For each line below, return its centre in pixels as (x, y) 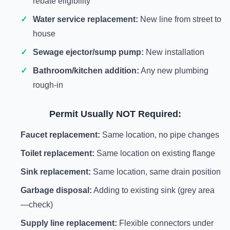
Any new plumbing (174, 71)
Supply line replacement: (69, 223)
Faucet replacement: (60, 135)
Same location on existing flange (155, 153)
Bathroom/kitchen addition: (86, 71)
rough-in (48, 85)
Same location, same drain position (156, 172)
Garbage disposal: (56, 190)
